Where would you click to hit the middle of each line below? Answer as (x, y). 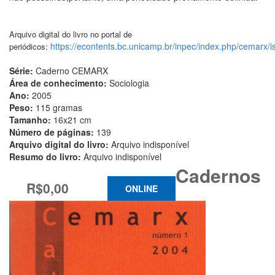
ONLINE (141, 188)
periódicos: (30, 46)
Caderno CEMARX (72, 70)
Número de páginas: (53, 132)
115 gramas (59, 107)
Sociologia (129, 83)
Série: (22, 70)
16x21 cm (72, 119)
